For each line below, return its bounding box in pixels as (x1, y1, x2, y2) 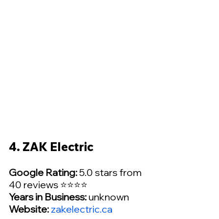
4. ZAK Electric (9, 139, 93, 154)
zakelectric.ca (51, 203, 112, 216)
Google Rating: (9, 166, 77, 179)
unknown (87, 191, 129, 203)
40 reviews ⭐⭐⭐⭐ (9, 178, 88, 191)
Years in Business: (9, 191, 87, 203)
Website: (9, 203, 51, 216)
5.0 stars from (77, 166, 144, 179)
